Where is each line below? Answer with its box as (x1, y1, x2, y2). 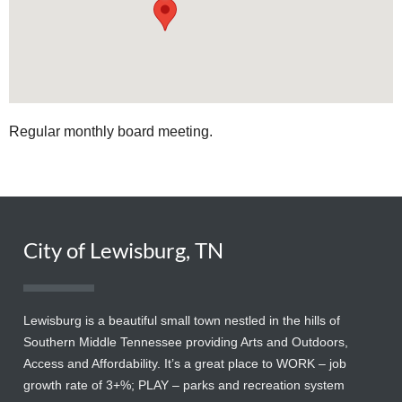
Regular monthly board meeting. (9, 123, 213, 139)
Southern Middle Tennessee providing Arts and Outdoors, (23, 335, 348, 350)
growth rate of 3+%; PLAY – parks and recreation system (23, 378, 345, 393)
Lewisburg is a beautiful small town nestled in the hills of (23, 313, 340, 328)
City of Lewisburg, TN (23, 237, 223, 264)
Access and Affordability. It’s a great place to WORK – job (23, 356, 346, 371)
